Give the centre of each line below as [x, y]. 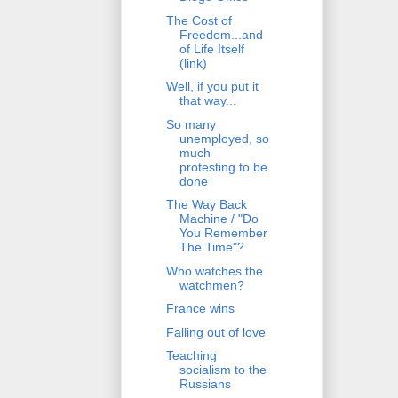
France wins [200, 309]
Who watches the [214, 271]
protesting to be [223, 167]
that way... [207, 101]
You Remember [223, 233]
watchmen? [211, 285]
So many [191, 124]
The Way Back [206, 205]
